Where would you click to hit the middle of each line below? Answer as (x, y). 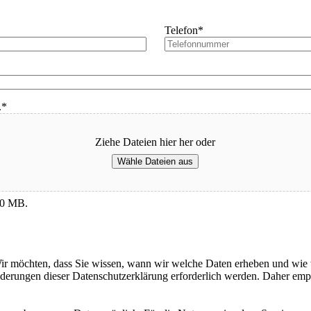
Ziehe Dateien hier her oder (155, 142)
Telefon (182, 31)
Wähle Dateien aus (155, 162)
